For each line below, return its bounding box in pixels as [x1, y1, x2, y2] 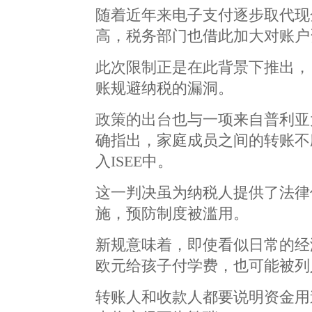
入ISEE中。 [95, 153, 173, 170]
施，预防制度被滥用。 [95, 205, 249, 222]
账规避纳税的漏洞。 [95, 79, 233, 97]
